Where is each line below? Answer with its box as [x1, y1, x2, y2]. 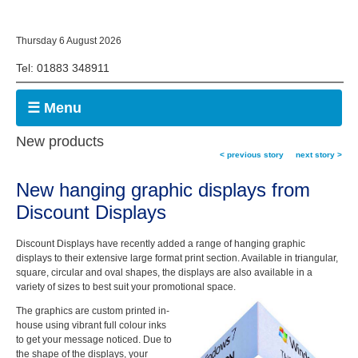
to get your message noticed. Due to [16, 334, 172, 345]
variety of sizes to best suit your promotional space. [16, 281, 236, 292]
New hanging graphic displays [16, 179, 272, 201]
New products [16, 133, 104, 149]
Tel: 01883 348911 [16, 62, 109, 74]
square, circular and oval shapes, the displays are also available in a [16, 267, 312, 278]
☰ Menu [27, 100, 82, 116]
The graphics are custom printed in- [16, 305, 169, 316]
